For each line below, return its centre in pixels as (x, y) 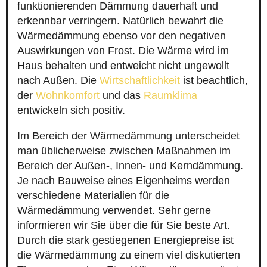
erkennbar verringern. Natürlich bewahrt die (120, 21)
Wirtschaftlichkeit (140, 81)
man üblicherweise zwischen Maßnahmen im (124, 151)
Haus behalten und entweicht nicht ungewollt (123, 66)
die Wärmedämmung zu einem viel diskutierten (129, 255)
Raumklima (170, 96)
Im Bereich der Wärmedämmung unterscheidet (128, 136)
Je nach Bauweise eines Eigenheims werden (124, 181)
